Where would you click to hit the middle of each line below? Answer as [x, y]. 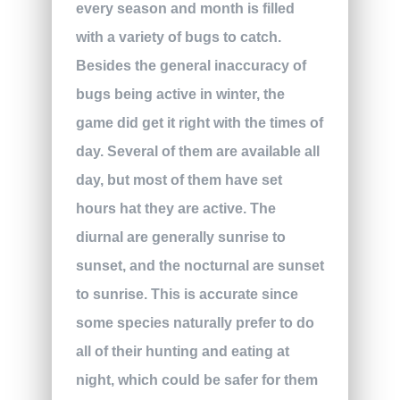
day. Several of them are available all [197, 151]
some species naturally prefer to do [195, 322]
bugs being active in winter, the [180, 94]
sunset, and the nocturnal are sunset [200, 265]
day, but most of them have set [179, 179]
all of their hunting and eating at [182, 351]
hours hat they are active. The [175, 208]
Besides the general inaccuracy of [191, 65]
